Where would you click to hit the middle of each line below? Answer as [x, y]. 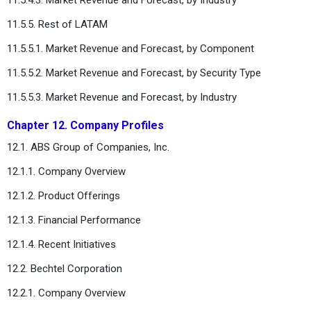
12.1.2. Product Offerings [64, 195]
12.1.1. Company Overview [66, 171]
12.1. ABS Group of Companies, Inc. [88, 147]
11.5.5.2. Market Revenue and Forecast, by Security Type [134, 73]
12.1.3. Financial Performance [74, 220]
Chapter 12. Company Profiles [85, 125]
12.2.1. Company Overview [66, 293]
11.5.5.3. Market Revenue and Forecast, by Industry [122, 97]
